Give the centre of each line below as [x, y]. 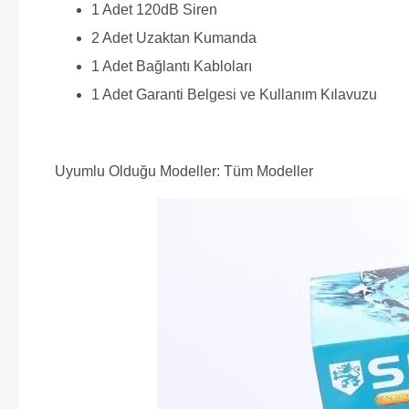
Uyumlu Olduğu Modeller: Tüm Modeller [184, 171]
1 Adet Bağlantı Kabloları [172, 66]
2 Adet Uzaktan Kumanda [174, 37]
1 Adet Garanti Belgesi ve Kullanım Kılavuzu [234, 94]
